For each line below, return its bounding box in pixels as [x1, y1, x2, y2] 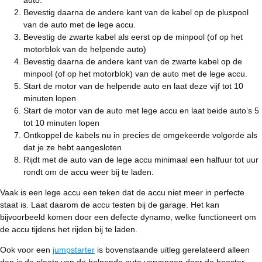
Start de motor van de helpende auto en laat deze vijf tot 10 [23, 81, 243, 91]
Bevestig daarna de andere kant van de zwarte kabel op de [23, 57, 242, 66]
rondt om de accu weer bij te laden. [23, 167, 154, 177]
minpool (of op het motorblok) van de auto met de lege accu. [23, 69, 247, 78]
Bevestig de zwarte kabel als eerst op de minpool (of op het [23, 32, 243, 42]
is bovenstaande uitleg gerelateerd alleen [95, 245, 250, 254]
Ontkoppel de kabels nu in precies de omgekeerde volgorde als [23, 130, 257, 140]
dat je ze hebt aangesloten [23, 143, 122, 152]
